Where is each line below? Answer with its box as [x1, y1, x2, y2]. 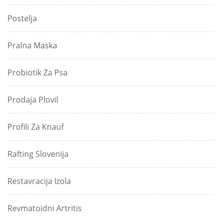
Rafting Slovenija [7, 148, 69, 160]
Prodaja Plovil [7, 94, 58, 106]
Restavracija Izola [7, 176, 71, 187]
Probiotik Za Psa [7, 67, 68, 78]
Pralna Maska [7, 40, 57, 51]
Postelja [7, 13, 37, 24]
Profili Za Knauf [7, 121, 64, 133]
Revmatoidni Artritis [7, 203, 82, 214]
